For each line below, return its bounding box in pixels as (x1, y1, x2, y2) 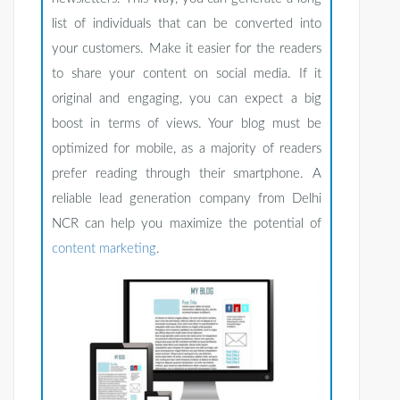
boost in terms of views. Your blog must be (52, 117, 321, 131)
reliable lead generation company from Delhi (52, 192, 321, 206)
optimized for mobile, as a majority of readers (52, 142, 321, 156)
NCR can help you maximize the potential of (52, 217, 321, 231)
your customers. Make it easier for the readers (52, 42, 321, 56)
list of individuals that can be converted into (52, 17, 321, 31)
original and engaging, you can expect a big (52, 92, 321, 106)
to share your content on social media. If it (52, 67, 321, 81)
